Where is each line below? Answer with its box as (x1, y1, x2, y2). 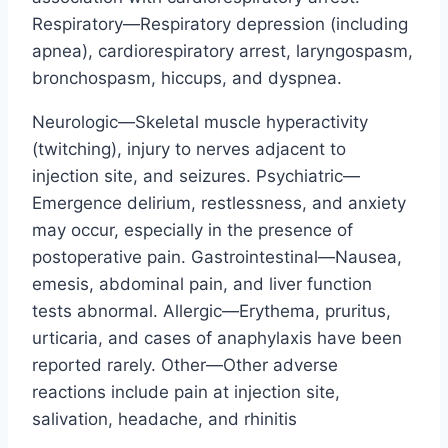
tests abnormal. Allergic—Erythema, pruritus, (32, 300, 391, 321)
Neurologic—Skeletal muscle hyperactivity (32, 111, 368, 132)
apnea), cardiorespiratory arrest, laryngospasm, (32, 40, 413, 61)
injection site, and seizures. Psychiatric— (32, 165, 360, 186)
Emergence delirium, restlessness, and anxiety (32, 192, 406, 213)
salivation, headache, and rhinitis (32, 408, 297, 429)
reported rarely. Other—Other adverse (32, 354, 338, 375)
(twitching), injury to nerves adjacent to (32, 138, 346, 159)
